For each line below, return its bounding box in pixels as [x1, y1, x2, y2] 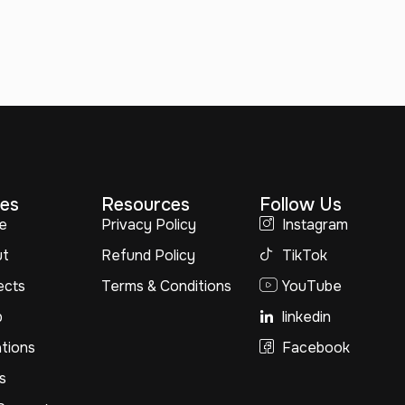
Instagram [281, 215, 348, 235]
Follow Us [259, 193, 342, 217]
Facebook [281, 338, 350, 358]
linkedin [281, 307, 331, 327]
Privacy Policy [100, 215, 196, 235]
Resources [100, 193, 190, 217]
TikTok [281, 246, 327, 266]
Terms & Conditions [100, 277, 231, 297]
